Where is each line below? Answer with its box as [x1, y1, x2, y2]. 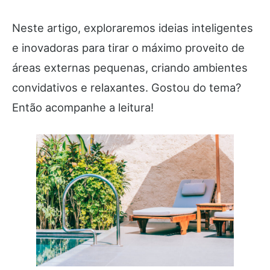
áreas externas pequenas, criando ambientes [12, 61, 248, 75]
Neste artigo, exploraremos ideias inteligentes [12, 21, 253, 35]
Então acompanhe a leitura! [12, 101, 157, 115]
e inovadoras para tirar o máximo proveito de [12, 41, 245, 55]
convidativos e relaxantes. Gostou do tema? [12, 81, 241, 95]
